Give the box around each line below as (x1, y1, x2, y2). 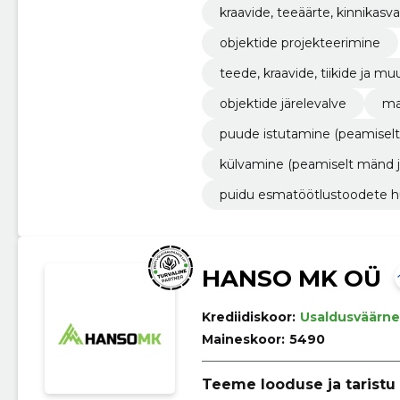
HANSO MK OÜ (201, 263, 381, 293)
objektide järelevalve (219, 95, 346, 112)
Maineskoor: (201, 330, 285, 347)
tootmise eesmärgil (219, 20, 342, 37)
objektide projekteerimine (219, 34, 380, 51)
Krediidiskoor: (201, 308, 296, 325)
